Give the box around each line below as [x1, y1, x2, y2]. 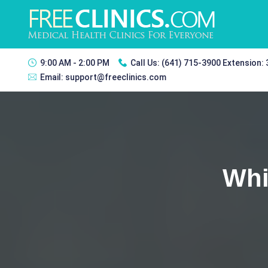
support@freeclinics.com [65, 72, 166, 82]
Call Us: [130, 58, 162, 68]
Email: [40, 72, 65, 82]
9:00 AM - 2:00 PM [40, 58, 109, 68]
